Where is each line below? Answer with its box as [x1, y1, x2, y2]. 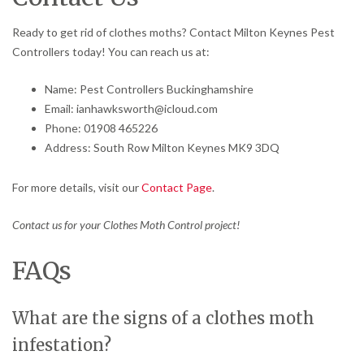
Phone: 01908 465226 [45, 120, 158, 135]
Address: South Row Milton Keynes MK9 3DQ [45, 140, 279, 154]
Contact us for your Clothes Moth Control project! [12, 217, 240, 232]
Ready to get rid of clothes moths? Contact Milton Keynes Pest [12, 24, 335, 39]
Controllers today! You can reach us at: [12, 44, 210, 58]
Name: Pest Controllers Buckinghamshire [45, 81, 253, 96]
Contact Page [141, 180, 212, 194]
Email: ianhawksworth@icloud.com [45, 101, 218, 115]
